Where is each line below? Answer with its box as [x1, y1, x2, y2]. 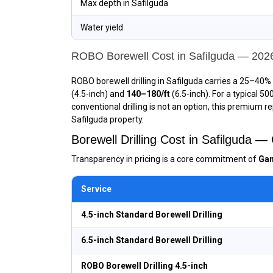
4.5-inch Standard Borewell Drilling [81, 210, 222, 219]
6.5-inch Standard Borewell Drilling [81, 235, 222, 245]
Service [81, 184, 112, 194]
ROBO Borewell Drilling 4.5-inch [81, 261, 208, 271]
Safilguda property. [71, 115, 144, 124]
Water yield [80, 23, 123, 32]
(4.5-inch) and [71, 89, 126, 99]
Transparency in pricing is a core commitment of [71, 154, 258, 164]
